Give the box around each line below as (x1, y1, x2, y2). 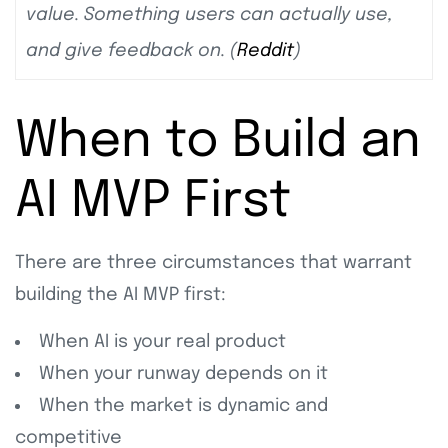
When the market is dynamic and (39, 397, 328, 416)
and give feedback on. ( (26, 42, 237, 61)
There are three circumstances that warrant (15, 254, 412, 273)
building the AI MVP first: (15, 286, 226, 305)
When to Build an (15, 116, 421, 169)
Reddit (237, 42, 294, 61)
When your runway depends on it (39, 365, 328, 384)
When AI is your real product (39, 333, 286, 352)
